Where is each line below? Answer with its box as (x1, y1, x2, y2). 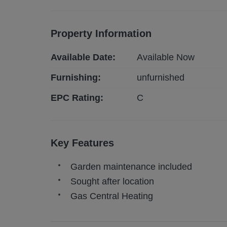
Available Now (137, 52, 195, 63)
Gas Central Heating (70, 191, 153, 202)
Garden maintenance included (70, 162, 192, 172)
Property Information (51, 28, 152, 40)
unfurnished (137, 72, 185, 83)
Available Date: (51, 52, 116, 63)
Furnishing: (51, 72, 101, 83)
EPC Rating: (51, 93, 103, 103)
